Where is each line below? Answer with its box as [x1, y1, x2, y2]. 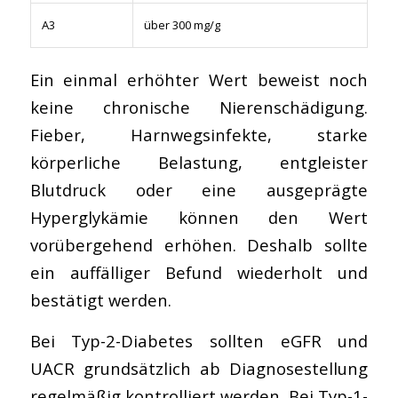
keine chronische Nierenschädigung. [29, 95, 369, 118]
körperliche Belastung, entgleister [29, 150, 369, 173]
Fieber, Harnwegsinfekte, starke [29, 123, 369, 146]
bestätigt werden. [29, 288, 171, 311]
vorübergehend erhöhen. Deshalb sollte [29, 233, 369, 256]
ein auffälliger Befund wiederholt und [29, 260, 369, 283]
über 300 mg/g [143, 16, 220, 33]
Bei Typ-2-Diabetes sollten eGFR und [29, 330, 369, 353]
